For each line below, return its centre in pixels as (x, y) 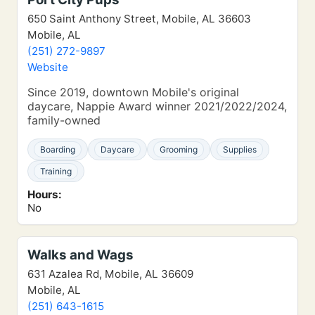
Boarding (58, 149)
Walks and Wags (81, 255)
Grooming (179, 149)
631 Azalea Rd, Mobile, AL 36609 (110, 274)
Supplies (240, 149)
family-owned (64, 120)
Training (56, 171)
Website (48, 67)
